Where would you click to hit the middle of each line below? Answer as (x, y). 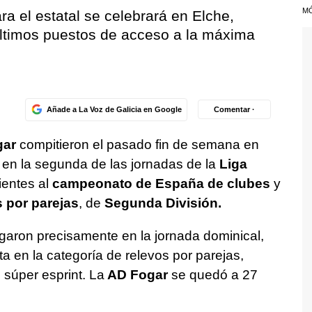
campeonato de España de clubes (161, 183)
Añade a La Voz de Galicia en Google (114, 109)
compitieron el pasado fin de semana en (137, 144)
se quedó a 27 (212, 274)
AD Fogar (136, 274)
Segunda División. (163, 203)
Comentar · (234, 109)
